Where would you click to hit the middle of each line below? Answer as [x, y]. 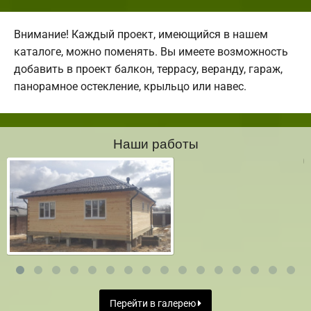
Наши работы [155, 143]
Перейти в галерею [154, 303]
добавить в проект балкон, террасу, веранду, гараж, [148, 69]
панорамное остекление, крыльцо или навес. [130, 87]
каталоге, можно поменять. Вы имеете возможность [151, 52]
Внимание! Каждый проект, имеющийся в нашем [141, 35]
